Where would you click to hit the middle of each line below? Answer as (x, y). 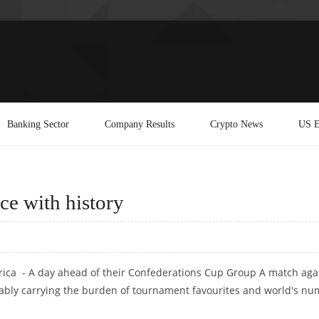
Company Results (140, 124)
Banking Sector (38, 124)
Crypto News (236, 124)
